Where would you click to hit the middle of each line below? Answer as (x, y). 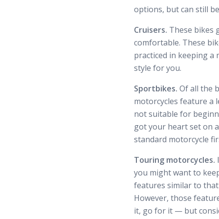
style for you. (158, 68)
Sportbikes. (157, 88)
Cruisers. (152, 30)
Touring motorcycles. (175, 160)
